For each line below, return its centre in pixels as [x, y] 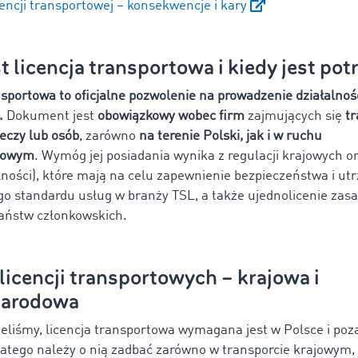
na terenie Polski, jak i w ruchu [231, 137]
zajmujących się [295, 117]
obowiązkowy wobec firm [171, 117]
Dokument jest [52, 117]
